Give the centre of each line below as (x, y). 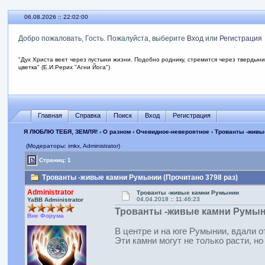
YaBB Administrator (55, 200)
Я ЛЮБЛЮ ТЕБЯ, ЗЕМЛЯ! (61, 132)
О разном (117, 132)
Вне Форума (45, 216)
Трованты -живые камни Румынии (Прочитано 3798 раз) (139, 177)
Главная (50, 115)
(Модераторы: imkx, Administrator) (73, 146)
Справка (88, 115)
